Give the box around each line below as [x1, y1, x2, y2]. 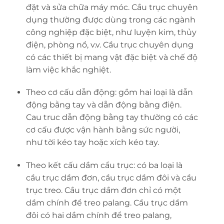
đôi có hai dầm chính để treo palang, [25, 210, 171, 220]
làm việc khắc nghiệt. [25, 64, 111, 74]
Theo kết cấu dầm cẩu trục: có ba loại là [25, 160, 182, 170]
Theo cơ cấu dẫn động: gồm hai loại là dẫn [25, 87, 193, 97]
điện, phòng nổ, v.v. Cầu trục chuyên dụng [25, 39, 193, 49]
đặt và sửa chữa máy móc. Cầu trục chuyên [25, 2, 198, 12]
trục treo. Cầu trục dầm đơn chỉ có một [25, 185, 181, 195]
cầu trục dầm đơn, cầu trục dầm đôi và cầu [25, 173, 196, 183]
